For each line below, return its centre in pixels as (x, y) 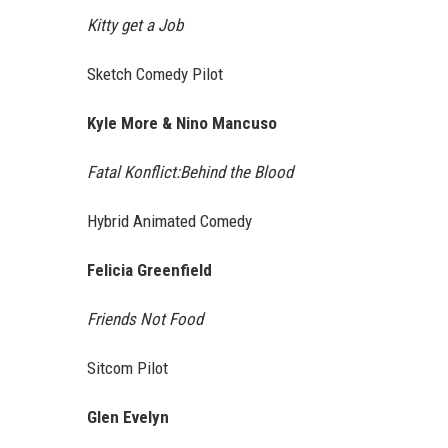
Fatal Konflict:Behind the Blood (190, 172)
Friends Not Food (145, 319)
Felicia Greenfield (149, 270)
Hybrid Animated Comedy (169, 221)
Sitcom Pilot (127, 368)
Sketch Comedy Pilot (155, 74)
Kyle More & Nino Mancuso (182, 123)
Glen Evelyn (128, 417)
